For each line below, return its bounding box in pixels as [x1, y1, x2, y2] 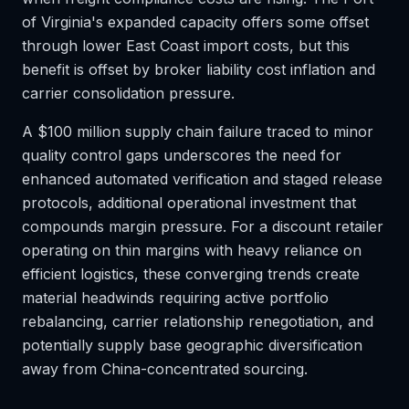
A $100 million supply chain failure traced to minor [22, 122, 373, 141]
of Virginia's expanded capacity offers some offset [22, 13, 369, 31]
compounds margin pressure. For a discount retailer [22, 217, 383, 236]
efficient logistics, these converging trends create [22, 265, 360, 283]
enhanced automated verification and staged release [22, 170, 383, 188]
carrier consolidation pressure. [22, 84, 235, 102]
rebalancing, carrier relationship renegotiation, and [22, 312, 373, 330]
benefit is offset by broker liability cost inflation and [22, 60, 375, 79]
